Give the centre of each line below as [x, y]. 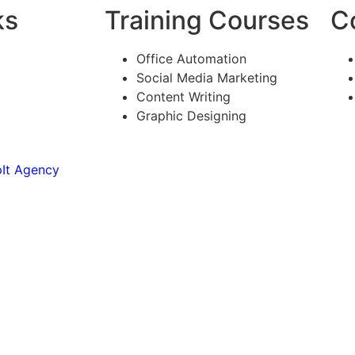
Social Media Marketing [207, 78]
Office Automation [191, 59]
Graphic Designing [191, 116]
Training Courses [207, 20]
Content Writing [183, 97]
